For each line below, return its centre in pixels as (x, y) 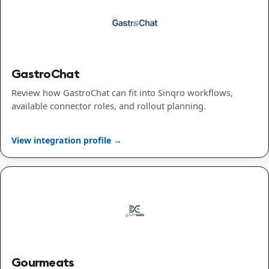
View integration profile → (67, 140)
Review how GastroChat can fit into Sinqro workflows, (122, 93)
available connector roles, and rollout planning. (109, 106)
